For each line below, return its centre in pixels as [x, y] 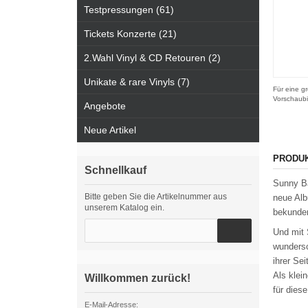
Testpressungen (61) [129, 10]
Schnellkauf [115, 170]
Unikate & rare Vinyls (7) [137, 82]
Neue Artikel [110, 130]
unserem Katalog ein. [124, 208]
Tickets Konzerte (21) [130, 34]
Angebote [105, 106]
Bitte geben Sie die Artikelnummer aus [156, 197]
